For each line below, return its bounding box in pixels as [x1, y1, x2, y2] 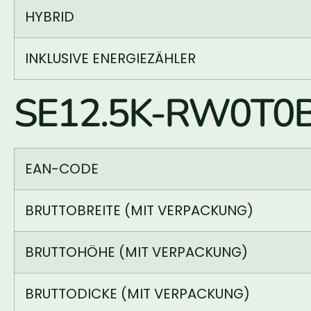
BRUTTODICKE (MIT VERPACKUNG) [25, 284, 250, 304]
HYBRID [25, 7, 74, 27]
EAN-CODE [25, 159, 99, 179]
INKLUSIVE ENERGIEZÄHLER [25, 49, 196, 69]
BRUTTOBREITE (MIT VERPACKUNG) [25, 201, 253, 221]
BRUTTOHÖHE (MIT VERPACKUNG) [25, 242, 248, 262]
